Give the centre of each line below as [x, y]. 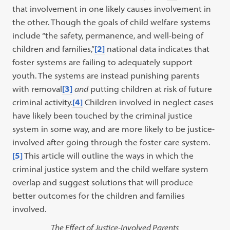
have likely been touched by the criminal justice [103, 116]
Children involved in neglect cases [148, 102]
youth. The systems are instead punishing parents [106, 75]
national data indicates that [157, 49]
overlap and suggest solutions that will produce [103, 182]
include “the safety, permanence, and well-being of [108, 35]
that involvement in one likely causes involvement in [112, 9]
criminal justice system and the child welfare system [111, 169]
